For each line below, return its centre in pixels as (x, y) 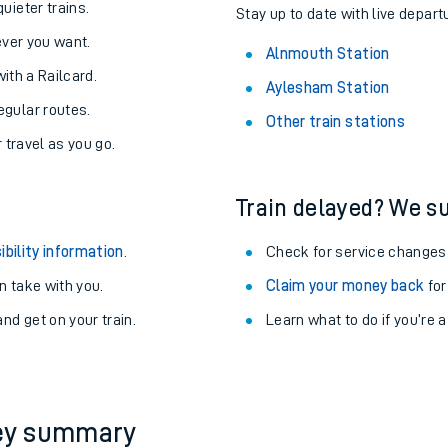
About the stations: (335, 63)
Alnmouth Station (328, 153)
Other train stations (335, 221)
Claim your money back (345, 385)
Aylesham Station (328, 187)
